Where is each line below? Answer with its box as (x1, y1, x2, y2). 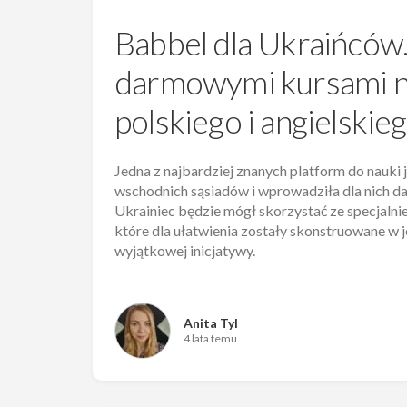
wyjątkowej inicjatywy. (114, 242, 255, 259)
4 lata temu (184, 331, 237, 345)
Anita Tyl (184, 314, 238, 331)
